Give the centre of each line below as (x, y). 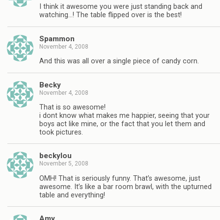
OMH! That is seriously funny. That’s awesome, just (120, 178)
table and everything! (72, 195)
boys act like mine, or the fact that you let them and (122, 124)
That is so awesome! (72, 107)
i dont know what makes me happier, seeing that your (124, 115)
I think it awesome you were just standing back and (121, 7)
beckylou (55, 156)
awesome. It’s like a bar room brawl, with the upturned (125, 187)
